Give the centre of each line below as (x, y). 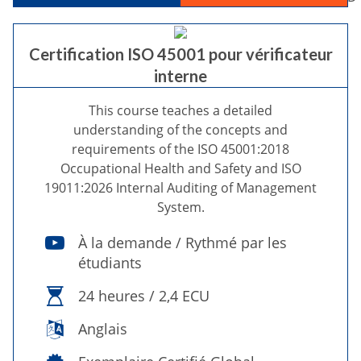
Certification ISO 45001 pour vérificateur (180, 54)
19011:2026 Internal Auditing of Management (180, 188)
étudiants (110, 263)
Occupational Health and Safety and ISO (180, 168)
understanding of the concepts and (180, 130)
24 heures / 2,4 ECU (144, 296)
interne (180, 76)
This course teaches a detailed (180, 110)
